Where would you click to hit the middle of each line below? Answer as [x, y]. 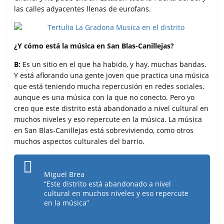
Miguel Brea [64, 174]
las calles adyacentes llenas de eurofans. [83, 8]
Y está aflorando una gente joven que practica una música [112, 75]
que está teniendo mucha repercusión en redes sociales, [109, 86]
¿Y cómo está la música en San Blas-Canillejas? [94, 45]
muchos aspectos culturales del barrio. [79, 141]
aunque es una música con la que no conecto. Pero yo [104, 97]
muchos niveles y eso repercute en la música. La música [108, 119]
